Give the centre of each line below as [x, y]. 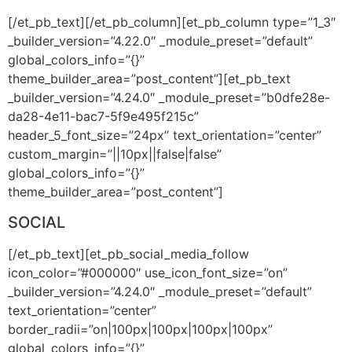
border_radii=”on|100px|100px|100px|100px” [140, 329]
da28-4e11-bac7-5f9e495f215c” [103, 117]
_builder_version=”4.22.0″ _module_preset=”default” [160, 41]
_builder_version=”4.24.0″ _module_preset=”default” [160, 291]
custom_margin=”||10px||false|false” [115, 154]
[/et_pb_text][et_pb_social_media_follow [128, 253]
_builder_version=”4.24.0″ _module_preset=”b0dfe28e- [169, 98]
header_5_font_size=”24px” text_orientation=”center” [165, 136]
